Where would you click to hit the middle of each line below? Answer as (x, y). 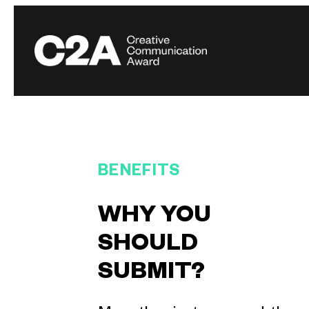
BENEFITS (139, 173)
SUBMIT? (151, 275)
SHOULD (148, 246)
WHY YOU (154, 218)
